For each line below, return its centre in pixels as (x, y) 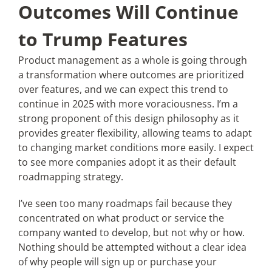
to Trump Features (103, 39)
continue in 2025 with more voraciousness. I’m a (128, 104)
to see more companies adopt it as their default (127, 162)
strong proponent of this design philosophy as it (128, 118)
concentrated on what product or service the (121, 218)
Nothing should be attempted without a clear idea (132, 247)
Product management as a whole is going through (132, 60)
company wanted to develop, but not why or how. (131, 233)
